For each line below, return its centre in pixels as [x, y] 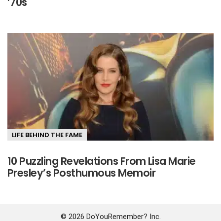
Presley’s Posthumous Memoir [82, 173]
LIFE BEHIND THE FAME [47, 135]
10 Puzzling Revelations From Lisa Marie [102, 161]
